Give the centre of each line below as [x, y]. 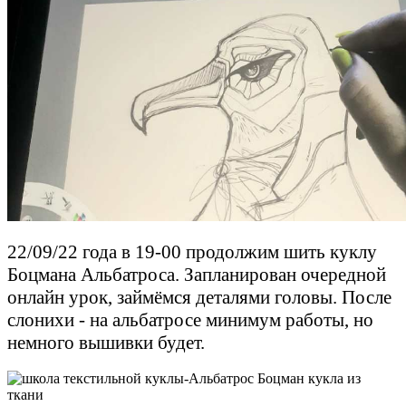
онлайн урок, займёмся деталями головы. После [199, 297]
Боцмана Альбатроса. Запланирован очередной [197, 274]
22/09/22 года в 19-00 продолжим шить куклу [192, 251]
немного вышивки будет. [106, 342]
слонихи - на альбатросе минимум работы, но [190, 319]
